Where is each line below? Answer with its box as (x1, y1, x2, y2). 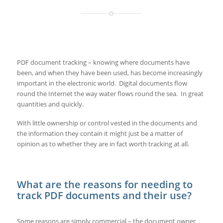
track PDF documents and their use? (16, 188, 192, 202)
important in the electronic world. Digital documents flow (16, 78, 187, 88)
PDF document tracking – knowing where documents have (16, 57, 190, 67)
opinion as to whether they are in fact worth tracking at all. (16, 139, 189, 148)
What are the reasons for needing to (16, 177, 193, 191)
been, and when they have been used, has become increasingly (16, 68, 203, 77)
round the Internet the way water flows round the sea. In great (16, 89, 204, 98)
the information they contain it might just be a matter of (16, 128, 183, 138)
